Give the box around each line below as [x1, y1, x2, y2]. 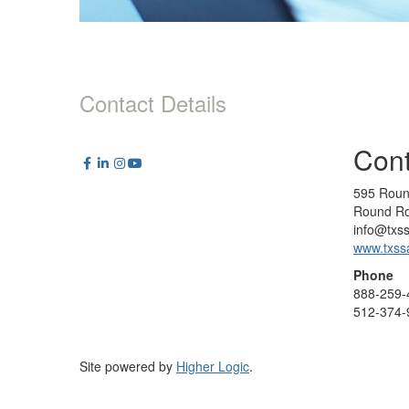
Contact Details [79, 87, 226, 119]
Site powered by [79, 357, 176, 375]
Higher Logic [176, 357, 249, 375]
